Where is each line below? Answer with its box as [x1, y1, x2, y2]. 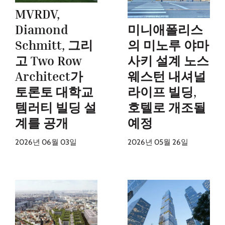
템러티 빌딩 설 [15, 99, 96, 115]
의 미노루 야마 [128, 38, 209, 53]
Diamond [15, 22, 68, 37]
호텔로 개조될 [128, 100, 206, 116]
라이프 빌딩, [128, 84, 196, 100]
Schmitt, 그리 [15, 37, 93, 53]
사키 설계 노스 [128, 53, 209, 69]
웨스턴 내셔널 [128, 69, 206, 84]
